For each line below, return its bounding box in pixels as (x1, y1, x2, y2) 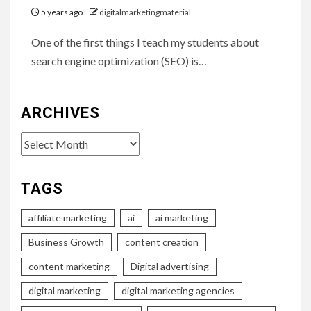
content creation (125, 235, 199, 248)
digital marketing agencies (121, 284, 235, 296)
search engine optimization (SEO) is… (31, 53, 207, 67)
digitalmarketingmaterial (99, 6, 191, 17)
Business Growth (28, 235, 104, 248)
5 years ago (40, 6, 84, 17)
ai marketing (155, 211, 208, 224)
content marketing (28, 260, 110, 272)
